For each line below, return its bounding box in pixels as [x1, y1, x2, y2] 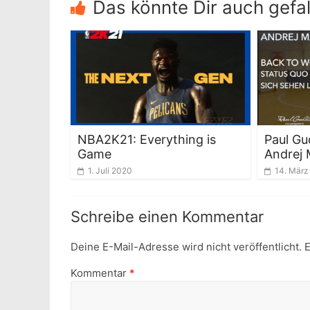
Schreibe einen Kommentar [71, 207, 264, 226]
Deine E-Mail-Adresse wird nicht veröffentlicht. [71, 239, 302, 253]
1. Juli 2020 [88, 165, 132, 176]
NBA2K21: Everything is [77, 131, 216, 147]
